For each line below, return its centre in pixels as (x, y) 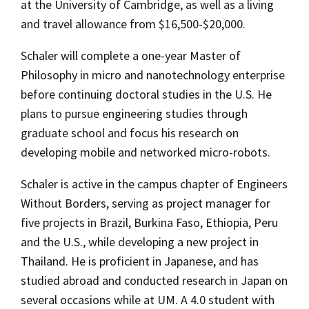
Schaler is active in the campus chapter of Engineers (154, 183)
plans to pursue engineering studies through (134, 113)
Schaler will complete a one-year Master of (131, 55)
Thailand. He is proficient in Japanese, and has (140, 261)
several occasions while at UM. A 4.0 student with (148, 299)
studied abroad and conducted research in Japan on (154, 280)
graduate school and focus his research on (130, 132)
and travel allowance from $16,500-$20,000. (133, 23)
